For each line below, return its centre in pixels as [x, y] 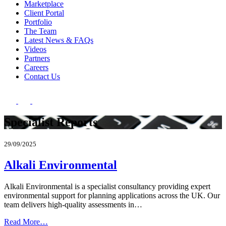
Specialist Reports [51, 122]
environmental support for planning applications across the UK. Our [112, 195]
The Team [40, 31]
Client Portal [44, 13]
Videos [35, 49]
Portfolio [38, 22]
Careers [36, 67]
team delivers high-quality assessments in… [73, 204]
